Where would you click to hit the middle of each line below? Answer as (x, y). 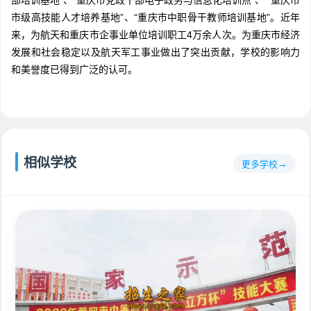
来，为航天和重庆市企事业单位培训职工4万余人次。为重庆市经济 (155, 35)
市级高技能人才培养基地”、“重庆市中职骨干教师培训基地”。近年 (155, 18)
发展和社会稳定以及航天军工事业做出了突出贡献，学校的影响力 (155, 52)
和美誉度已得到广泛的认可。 (74, 70)
